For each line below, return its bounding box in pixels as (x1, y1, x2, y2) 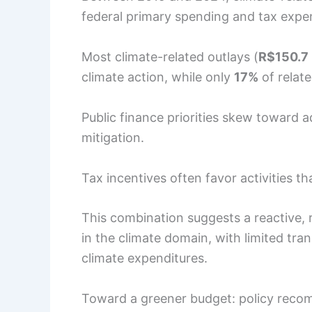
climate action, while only (81, 69, 234, 84)
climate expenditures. (81, 251, 208, 266)
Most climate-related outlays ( (81, 49, 258, 64)
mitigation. (81, 130, 144, 145)
